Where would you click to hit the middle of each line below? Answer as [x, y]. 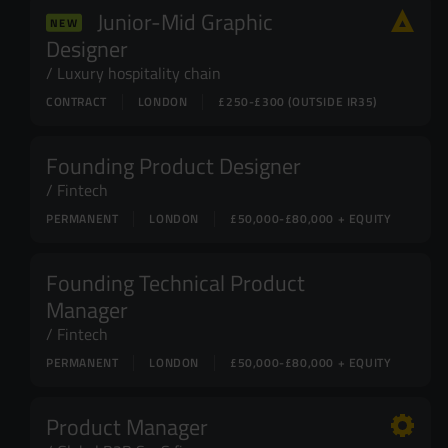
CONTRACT [76, 101]
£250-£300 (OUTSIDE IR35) [297, 101]
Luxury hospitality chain [139, 73]
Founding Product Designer [173, 165]
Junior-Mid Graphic [183, 21]
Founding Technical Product [175, 282]
